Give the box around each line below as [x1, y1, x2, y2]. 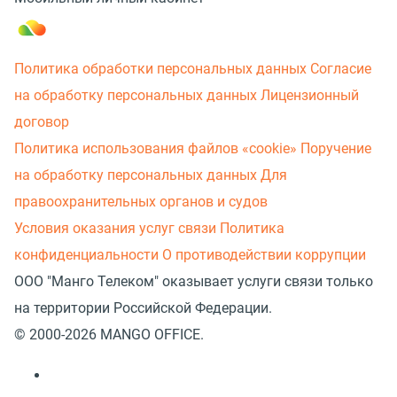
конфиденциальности [14, 245, 159, 263]
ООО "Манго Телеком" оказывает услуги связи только [14, 272, 373, 290]
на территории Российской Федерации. [14, 299, 272, 316]
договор [14, 113, 69, 130]
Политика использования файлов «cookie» [14, 139, 297, 157]
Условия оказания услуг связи [14, 219, 216, 237]
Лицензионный [261, 86, 359, 104]
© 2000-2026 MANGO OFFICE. [14, 325, 204, 343]
